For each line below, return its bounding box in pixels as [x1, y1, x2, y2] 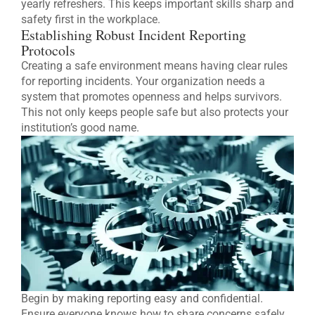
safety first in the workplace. [21, 12, 160, 26]
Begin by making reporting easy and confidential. [21, 292, 263, 306]
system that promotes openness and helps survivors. [21, 89, 282, 103]
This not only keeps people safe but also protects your [21, 105, 288, 119]
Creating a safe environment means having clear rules [21, 58, 288, 72]
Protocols [21, 40, 75, 60]
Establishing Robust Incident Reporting [21, 25, 246, 44]
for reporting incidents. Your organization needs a [21, 74, 265, 88]
